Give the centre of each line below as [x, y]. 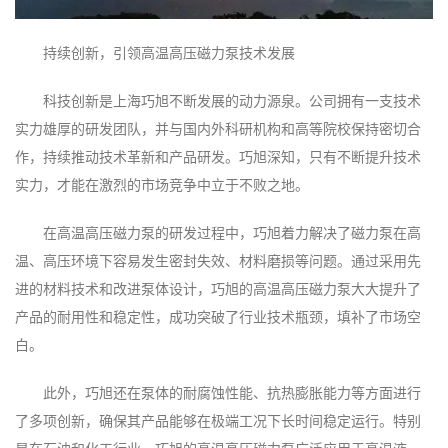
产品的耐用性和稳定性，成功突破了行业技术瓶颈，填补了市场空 [218, 316]
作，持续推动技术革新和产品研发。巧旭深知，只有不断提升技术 [218, 156]
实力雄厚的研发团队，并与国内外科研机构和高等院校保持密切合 [218, 128]
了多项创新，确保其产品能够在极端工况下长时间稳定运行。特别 [218, 420]
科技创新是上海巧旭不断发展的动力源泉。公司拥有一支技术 [232, 100]
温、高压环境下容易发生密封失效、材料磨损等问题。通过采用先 [218, 260]
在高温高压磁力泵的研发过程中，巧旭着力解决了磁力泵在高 [232, 232]
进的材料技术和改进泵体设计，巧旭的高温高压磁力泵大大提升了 [218, 288]
